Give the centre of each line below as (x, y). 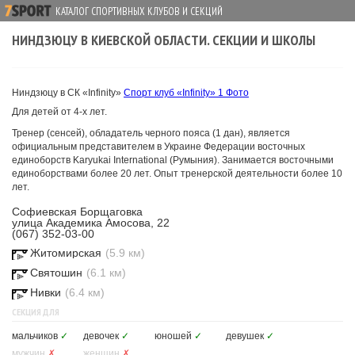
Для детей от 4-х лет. (59, 112)
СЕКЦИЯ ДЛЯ (36, 312)
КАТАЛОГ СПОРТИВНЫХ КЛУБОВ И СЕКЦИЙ (139, 11)
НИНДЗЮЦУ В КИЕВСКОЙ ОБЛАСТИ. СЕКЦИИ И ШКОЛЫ (164, 40)
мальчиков (35, 336)
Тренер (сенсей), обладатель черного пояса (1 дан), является (151, 133)
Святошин (56, 273)
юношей (173, 336)
